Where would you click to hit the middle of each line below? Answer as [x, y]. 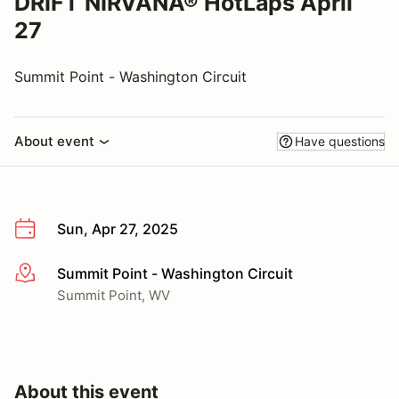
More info [46, 274]
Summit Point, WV [114, 295]
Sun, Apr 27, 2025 [118, 229]
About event [54, 141]
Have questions [340, 141]
